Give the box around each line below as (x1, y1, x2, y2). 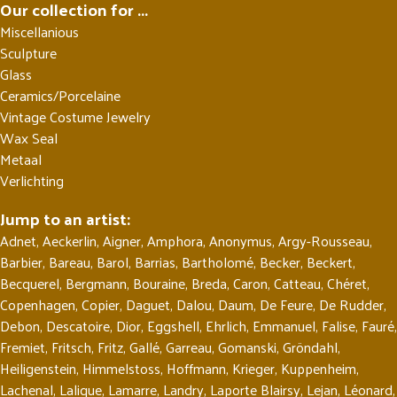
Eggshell (147, 313, 199, 339)
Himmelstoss (82, 355, 160, 381)
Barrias (135, 249, 175, 275)
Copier (82, 292, 120, 317)
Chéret (327, 270, 367, 296)
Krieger (232, 355, 275, 381)
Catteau (274, 270, 321, 296)
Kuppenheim (281, 355, 356, 381)
